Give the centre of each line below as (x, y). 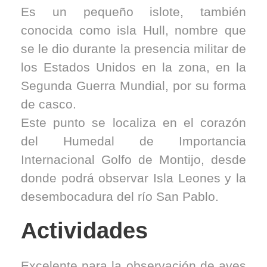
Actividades (84, 231)
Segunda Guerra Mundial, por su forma (133, 86)
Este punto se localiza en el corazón (133, 122)
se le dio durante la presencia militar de (133, 49)
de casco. (49, 104)
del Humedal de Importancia (133, 141)
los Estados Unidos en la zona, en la (133, 67)
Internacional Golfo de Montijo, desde (133, 159)
